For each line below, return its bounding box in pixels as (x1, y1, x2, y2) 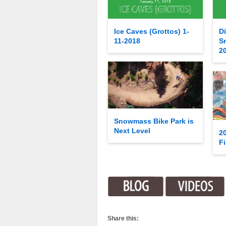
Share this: (107, 215, 139, 222)
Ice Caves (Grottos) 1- (114, 27, 189, 35)
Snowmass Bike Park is (114, 117, 194, 125)
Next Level (114, 126, 150, 135)
